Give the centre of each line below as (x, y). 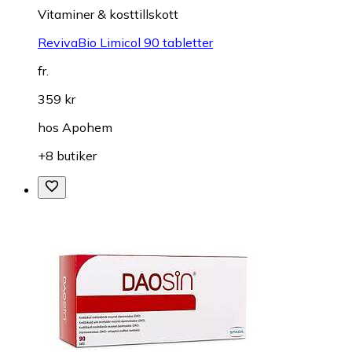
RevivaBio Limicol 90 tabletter (125, 42)
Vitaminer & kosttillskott (108, 14)
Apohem (87, 127)
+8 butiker (67, 155)
